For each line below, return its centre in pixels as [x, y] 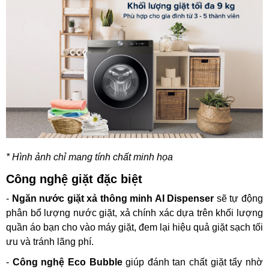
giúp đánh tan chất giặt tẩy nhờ [193, 262]
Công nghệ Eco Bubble [67, 262]
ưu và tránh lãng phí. [51, 241]
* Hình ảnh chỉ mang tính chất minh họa [89, 157]
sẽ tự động [240, 198]
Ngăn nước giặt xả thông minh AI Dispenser [114, 198]
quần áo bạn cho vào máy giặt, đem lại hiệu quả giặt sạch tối [134, 227]
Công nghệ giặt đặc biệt [74, 179]
